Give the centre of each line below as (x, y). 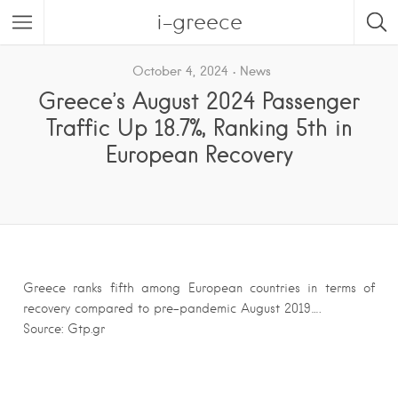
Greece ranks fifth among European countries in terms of (199, 288)
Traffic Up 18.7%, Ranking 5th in (199, 127)
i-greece (199, 22)
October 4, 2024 (180, 71)
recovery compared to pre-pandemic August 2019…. (172, 308)
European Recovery (199, 154)
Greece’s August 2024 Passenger (199, 100)
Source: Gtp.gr (64, 329)
